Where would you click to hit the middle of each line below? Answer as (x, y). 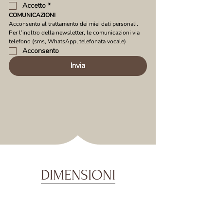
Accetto (34, 6)
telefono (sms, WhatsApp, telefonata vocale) (67, 41)
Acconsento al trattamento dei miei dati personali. (73, 24)
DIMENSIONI (78, 175)
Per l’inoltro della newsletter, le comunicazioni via (74, 33)
